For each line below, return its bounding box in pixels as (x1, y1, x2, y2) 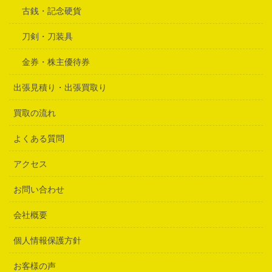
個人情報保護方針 (13, 235, 81, 245)
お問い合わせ (13, 184, 64, 194)
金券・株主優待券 (22, 56, 90, 67)
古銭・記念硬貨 (22, 5, 81, 16)
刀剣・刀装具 (22, 31, 73, 41)
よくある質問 (13, 133, 64, 143)
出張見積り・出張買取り (13, 82, 107, 92)
